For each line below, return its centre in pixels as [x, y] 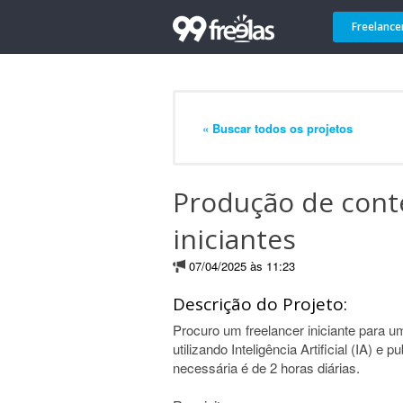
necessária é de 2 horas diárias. [266, 367]
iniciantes [234, 239]
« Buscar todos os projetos [278, 128]
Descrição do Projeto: [260, 304]
